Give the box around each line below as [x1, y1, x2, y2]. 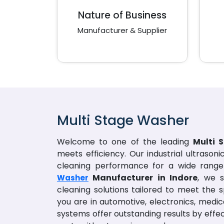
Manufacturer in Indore [88, 172, 198, 183]
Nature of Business [78, 8, 166, 22]
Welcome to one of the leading [57, 136, 193, 147]
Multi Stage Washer [57, 111, 189, 129]
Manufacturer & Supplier [77, 25, 167, 35]
